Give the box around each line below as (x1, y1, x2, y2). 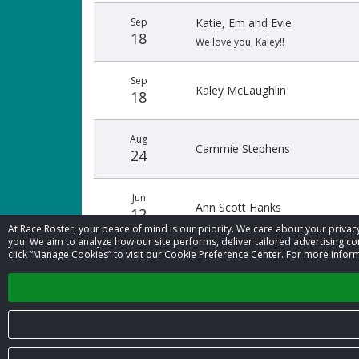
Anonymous (196, 258, 258, 273)
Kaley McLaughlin (196, 83, 286, 98)
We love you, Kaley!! (196, 35, 284, 49)
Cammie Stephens (196, 141, 290, 156)
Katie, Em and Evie (196, 15, 292, 30)
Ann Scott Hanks (196, 200, 281, 215)
